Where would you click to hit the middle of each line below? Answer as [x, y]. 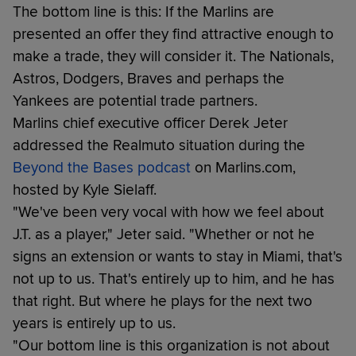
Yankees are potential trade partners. [135, 101]
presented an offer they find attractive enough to [173, 34]
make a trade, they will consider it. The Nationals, [173, 56]
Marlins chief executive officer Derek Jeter [150, 123]
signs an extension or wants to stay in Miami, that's [178, 256]
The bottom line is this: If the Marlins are [143, 12]
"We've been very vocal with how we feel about [168, 212]
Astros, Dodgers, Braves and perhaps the [149, 78]
